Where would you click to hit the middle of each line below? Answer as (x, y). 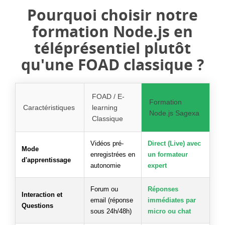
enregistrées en (113, 154)
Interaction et (42, 194)
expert (157, 165)
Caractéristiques (49, 107)
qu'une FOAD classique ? (113, 64)
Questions (37, 205)
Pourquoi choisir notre (113, 15)
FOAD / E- (108, 96)
